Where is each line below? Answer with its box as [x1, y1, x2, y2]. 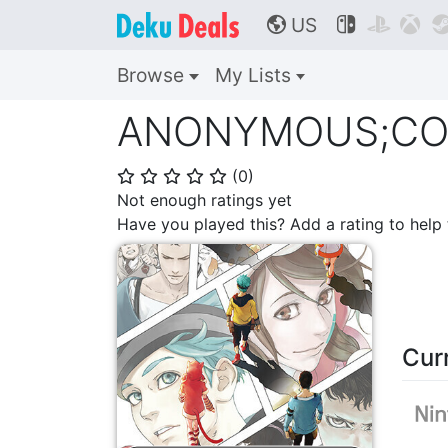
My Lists [214, 63, 296, 87]
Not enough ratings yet [117, 190, 292, 210]
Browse [117, 63, 189, 87]
